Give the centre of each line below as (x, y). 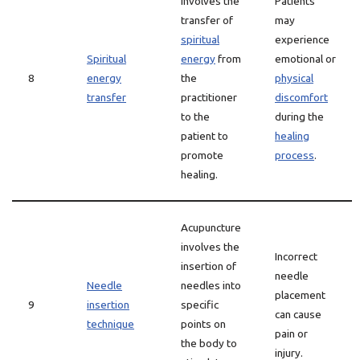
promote (202, 155)
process (295, 155)
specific (200, 305)
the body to (209, 343)
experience (302, 39)
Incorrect (296, 256)
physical (294, 78)
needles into (211, 285)
